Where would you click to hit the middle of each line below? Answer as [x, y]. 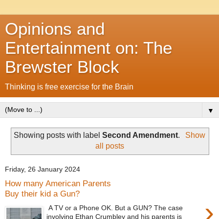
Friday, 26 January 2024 [43, 169]
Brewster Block [62, 67]
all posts [109, 146]
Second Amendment [140, 135]
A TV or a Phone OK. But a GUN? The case [115, 208]
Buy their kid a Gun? [42, 194]
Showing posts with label [58, 135]
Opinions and [55, 29]
